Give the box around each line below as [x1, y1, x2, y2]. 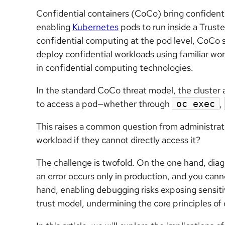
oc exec [176, 98, 215, 109]
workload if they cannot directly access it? [36, 134, 200, 146]
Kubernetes [72, 21, 119, 33]
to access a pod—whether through [36, 98, 172, 109]
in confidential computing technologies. [36, 62, 193, 73]
